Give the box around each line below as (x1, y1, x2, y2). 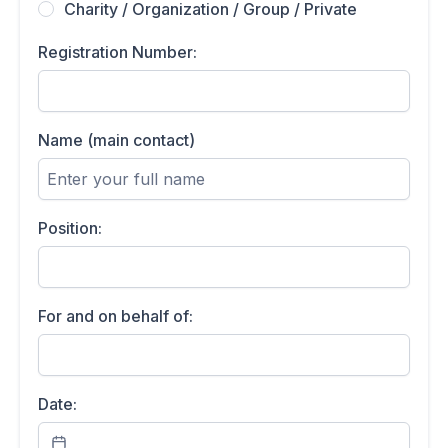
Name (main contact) (38, 130, 195, 151)
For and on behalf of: (38, 306, 193, 327)
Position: (38, 218, 102, 239)
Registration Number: (38, 42, 197, 63)
